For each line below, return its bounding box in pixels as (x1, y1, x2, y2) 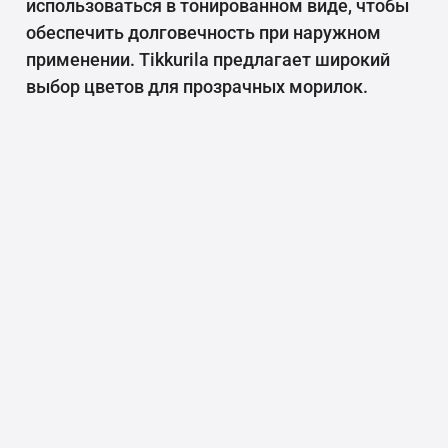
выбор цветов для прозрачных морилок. (26, 76, 368, 98)
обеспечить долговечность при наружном (26, 22, 381, 44)
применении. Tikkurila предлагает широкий (26, 49, 390, 71)
